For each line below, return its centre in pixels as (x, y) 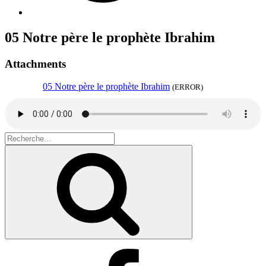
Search (17, 137)
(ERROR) (188, 87)
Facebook (46, 254)
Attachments (35, 64)
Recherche (205, 151)
